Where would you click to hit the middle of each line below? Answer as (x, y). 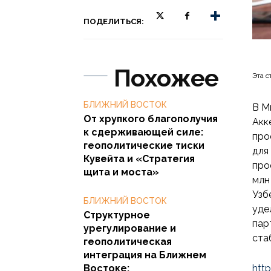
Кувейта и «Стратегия (139, 158)
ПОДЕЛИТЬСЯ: (114, 21)
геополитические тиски (144, 145)
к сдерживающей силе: (143, 132)
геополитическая (128, 241)
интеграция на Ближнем (145, 255)
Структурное (117, 215)
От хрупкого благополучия (151, 119)
